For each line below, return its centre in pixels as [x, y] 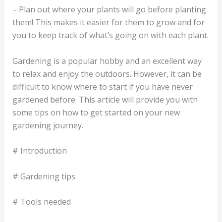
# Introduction [39, 151]
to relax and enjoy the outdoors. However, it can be [107, 74]
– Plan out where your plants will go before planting [109, 9]
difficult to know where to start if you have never [102, 86]
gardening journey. [48, 125]
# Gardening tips [44, 176]
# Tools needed [41, 202]
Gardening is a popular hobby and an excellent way [107, 61]
